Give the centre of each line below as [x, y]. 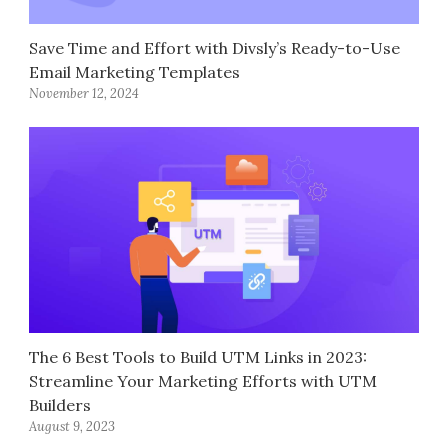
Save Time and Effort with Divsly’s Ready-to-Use [215, 47]
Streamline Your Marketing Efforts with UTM [203, 381]
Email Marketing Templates [135, 71]
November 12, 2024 [84, 93]
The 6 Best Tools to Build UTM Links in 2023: [198, 357]
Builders [60, 405]
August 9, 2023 [72, 427]
